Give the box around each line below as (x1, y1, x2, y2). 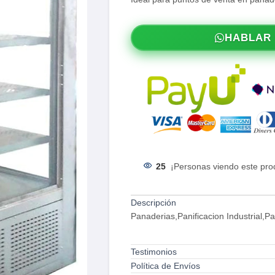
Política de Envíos (130, 260, 200, 271)
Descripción (130, 197, 176, 207)
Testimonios (130, 246, 177, 257)
